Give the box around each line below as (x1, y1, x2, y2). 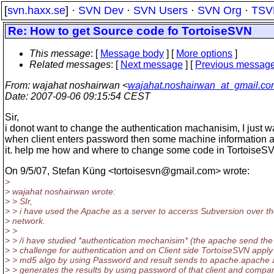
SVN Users (133, 4, 188, 17)
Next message (120, 59, 183, 70)
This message (29, 48, 91, 59)
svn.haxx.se (7, 4, 65, 17)
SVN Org (198, 4, 242, 17)
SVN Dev (78, 4, 124, 17)
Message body (100, 48, 164, 59)
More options (176, 48, 232, 59)
